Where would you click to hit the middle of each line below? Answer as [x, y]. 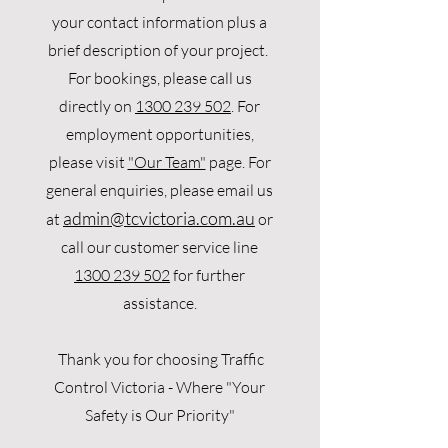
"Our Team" [166, 162]
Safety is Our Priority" [159, 415]
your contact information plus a [159, 22]
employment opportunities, [159, 134]
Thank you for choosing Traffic [159, 359]
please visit [88, 162]
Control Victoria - [115, 387]
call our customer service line [159, 247]
